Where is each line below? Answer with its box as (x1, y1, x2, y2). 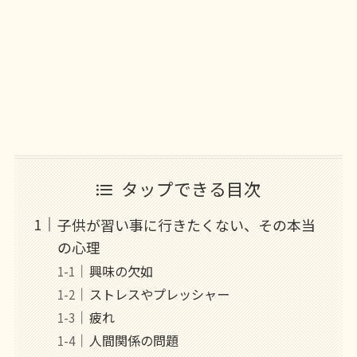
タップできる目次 (121, 175, 262, 201)
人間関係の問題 (88, 330, 178, 350)
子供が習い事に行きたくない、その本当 (57, 214, 316, 235)
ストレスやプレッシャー (88, 284, 229, 304)
